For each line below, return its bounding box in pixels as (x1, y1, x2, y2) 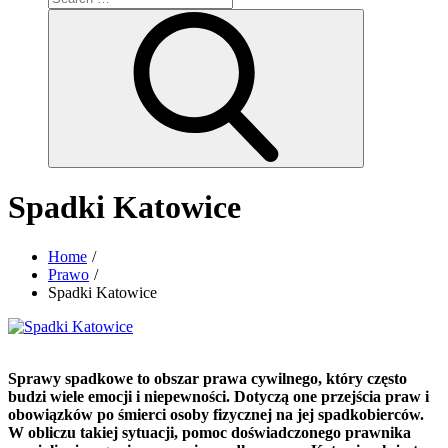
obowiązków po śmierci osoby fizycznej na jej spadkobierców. (8, 405, 424, 423)
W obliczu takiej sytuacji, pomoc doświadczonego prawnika (8, 423, 411, 441)
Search (355, 11, 396, 26)
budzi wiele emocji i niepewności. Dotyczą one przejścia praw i (8, 387, 429, 405)
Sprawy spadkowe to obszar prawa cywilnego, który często (8, 369, 407, 387)
